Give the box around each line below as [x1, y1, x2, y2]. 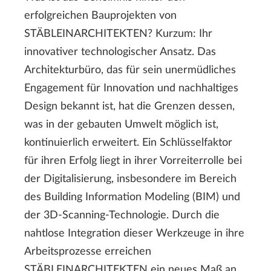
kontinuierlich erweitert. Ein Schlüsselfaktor [24, 137, 232, 148]
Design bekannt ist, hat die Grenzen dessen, [24, 100, 235, 112]
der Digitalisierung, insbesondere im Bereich [24, 173, 237, 184]
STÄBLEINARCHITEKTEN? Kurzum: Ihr [24, 28, 212, 39]
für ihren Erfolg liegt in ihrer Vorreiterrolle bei [24, 155, 242, 166]
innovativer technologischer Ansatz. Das [24, 46, 216, 57]
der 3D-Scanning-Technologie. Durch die [24, 209, 220, 221]
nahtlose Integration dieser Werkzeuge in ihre [24, 227, 244, 239]
